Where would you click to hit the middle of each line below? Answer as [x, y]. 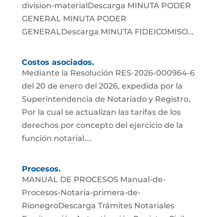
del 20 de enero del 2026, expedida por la [102, 86]
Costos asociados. [58, 62]
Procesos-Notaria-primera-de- [81, 193]
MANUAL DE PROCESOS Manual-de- [93, 180]
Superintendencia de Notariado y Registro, [106, 99]
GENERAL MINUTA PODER [74, 19]
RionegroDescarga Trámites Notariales [98, 206]
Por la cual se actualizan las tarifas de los [101, 112]
